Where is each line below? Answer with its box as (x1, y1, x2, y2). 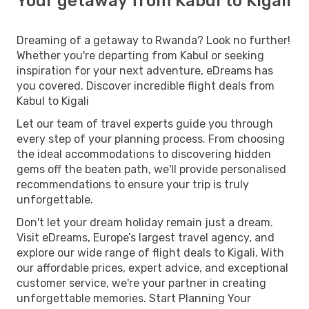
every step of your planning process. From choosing (17, 132, 285, 146)
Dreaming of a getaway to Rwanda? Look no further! (17, 33, 290, 47)
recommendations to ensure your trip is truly (17, 177, 249, 191)
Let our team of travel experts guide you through (17, 117, 273, 130)
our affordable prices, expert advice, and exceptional (17, 261, 288, 275)
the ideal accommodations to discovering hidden (17, 147, 271, 161)
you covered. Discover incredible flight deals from (17, 79, 275, 92)
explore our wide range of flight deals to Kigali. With (17, 246, 284, 259)
